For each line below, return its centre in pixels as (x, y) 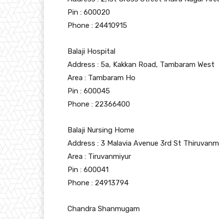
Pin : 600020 (89, 12)
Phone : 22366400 (99, 104)
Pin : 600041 (88, 170)
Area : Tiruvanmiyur (99, 157)
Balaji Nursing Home (101, 130)
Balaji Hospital (91, 52)
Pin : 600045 (89, 91)
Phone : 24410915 (97, 26)
